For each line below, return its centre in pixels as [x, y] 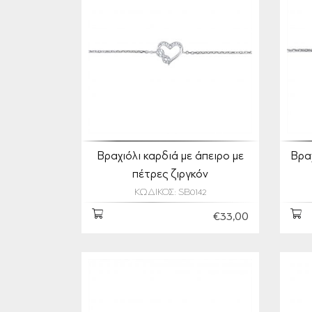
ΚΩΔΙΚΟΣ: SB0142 [170, 193]
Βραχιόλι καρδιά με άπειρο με [170, 157]
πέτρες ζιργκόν [170, 175]
